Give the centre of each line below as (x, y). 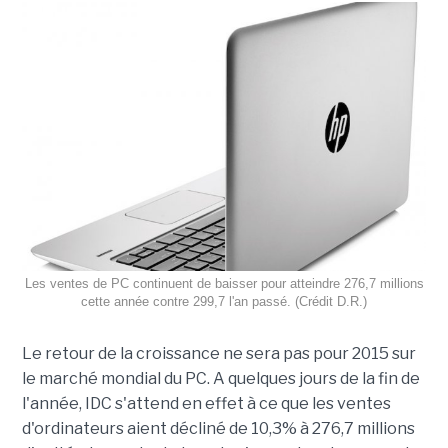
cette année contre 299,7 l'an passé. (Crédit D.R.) (224, 302)
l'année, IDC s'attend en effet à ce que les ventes (206, 404)
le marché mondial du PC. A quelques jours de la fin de (220, 379)
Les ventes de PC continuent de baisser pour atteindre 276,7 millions (224, 284)
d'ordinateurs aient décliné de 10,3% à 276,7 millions (218, 429)
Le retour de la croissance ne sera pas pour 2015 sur (218, 354)
